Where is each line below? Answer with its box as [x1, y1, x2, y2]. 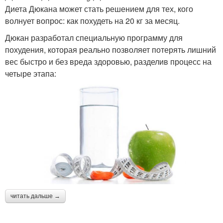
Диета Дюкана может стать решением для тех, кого [5, 3, 193, 15]
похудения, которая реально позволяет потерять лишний [5, 44, 216, 56]
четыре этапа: [5, 68, 56, 80]
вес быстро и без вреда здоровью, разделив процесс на [5, 56, 212, 68]
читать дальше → [10, 193, 60, 200]
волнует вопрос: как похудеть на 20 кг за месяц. [5, 15, 180, 27]
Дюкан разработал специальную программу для [5, 32, 183, 44]
